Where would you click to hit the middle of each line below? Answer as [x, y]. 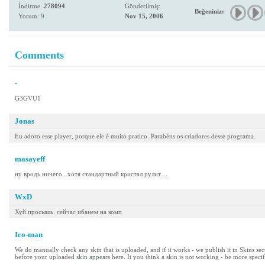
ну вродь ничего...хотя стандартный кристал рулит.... [91, 174]
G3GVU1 [28, 98]
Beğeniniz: [209, 11]
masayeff [30, 159]
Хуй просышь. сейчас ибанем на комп [68, 212]
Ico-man [29, 235]
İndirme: [31, 6]
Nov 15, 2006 [144, 16]
